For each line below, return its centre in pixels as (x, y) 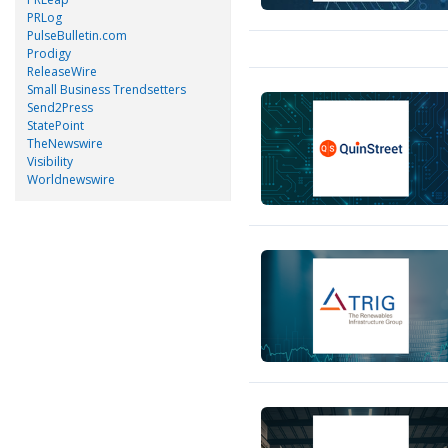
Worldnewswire (71, 179)
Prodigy (49, 53)
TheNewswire (65, 143)
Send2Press (60, 107)
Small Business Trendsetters (106, 89)
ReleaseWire (62, 71)
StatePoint (55, 125)
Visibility (50, 161)
